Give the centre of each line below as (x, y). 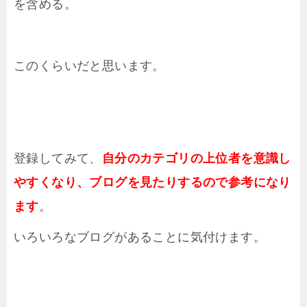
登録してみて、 (58, 159)
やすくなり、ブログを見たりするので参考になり (152, 183)
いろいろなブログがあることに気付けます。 (140, 237)
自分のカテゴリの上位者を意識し (196, 159)
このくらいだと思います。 (89, 66)
